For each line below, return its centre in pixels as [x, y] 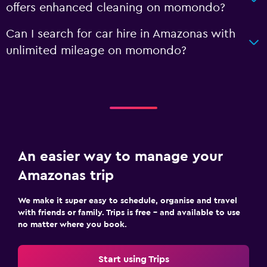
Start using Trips [133, 259]
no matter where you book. [72, 225]
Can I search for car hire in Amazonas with [121, 34]
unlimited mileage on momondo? [96, 51]
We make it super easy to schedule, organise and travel [128, 201]
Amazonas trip [66, 176]
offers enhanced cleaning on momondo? [116, 8]
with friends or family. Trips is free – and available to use [129, 213]
